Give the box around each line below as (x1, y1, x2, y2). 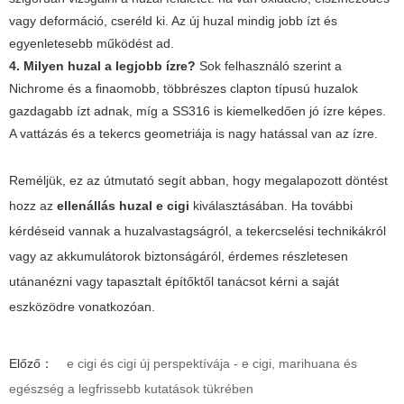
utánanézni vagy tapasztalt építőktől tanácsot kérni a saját (9, 273, 339, 289)
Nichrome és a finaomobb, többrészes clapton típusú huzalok (9, 80, 358, 96)
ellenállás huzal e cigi (57, 197, 189, 213)
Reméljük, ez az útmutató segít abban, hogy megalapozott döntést (9, 172, 388, 188)
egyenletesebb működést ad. (9, 35, 174, 50)
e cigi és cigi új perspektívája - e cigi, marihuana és (67, 355, 357, 371)
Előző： (9, 355, 53, 371)
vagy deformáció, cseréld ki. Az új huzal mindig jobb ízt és (9, 13, 337, 28)
